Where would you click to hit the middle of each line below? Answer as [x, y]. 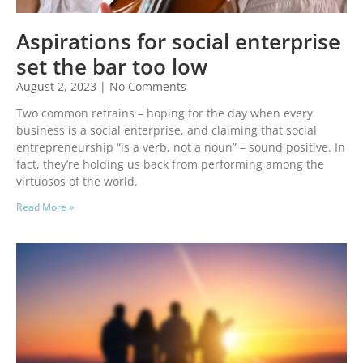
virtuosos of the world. [77, 181]
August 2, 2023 [58, 87]
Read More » [45, 207]
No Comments [146, 87]
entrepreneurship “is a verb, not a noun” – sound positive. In [181, 147]
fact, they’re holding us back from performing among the [170, 164]
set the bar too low [112, 67]
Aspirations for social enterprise [178, 42]
